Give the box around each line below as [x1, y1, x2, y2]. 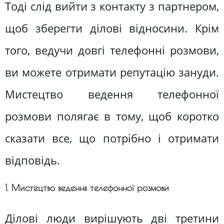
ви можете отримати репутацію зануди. [5, 64, 219, 80]
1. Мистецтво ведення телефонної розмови [5, 182, 169, 193]
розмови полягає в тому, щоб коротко [5, 108, 219, 124]
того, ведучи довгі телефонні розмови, [5, 42, 219, 58]
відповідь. [5, 152, 60, 168]
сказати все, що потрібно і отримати [5, 130, 219, 146]
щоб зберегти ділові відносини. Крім [5, 20, 219, 36]
